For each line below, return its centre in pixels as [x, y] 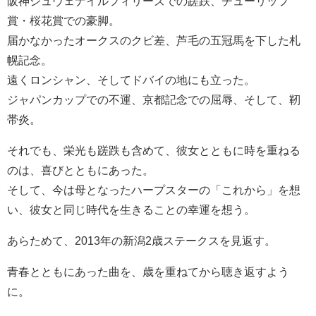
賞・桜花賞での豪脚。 [63, 20]
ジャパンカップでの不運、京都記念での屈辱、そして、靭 [154, 99]
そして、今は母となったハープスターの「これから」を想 [154, 189]
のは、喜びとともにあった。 [80, 170]
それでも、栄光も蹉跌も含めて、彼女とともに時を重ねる [154, 150]
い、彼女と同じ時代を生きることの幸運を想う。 [131, 209]
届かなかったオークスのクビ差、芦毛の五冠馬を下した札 [154, 40]
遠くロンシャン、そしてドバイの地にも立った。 [131, 79]
